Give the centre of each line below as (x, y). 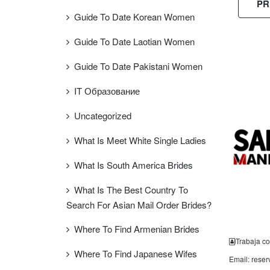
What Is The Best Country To (131, 190)
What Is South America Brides (133, 165)
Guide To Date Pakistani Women (138, 66)
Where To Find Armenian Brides (137, 229)
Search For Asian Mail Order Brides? (139, 205)
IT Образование (107, 91)
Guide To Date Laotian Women (134, 41)
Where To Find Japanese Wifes (136, 253)
